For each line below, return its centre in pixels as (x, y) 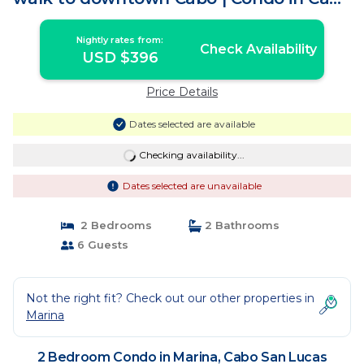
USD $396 (120, 58)
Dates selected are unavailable (192, 186)
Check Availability (258, 49)
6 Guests (101, 245)
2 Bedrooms (113, 225)
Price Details (182, 92)
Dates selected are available (192, 124)
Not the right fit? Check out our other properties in (170, 298)
